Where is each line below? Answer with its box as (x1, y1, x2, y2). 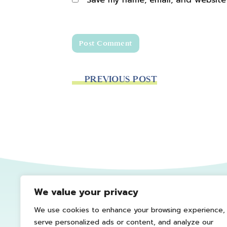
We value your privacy (34, 185, 138, 199)
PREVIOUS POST (85, 74, 158, 85)
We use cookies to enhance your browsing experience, (34, 205, 225, 215)
